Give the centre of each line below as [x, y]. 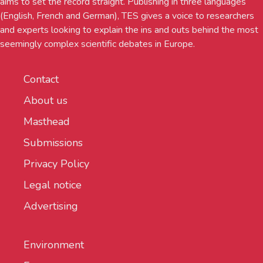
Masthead [47, 122]
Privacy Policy [56, 164]
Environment [54, 245]
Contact [41, 80]
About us [45, 101]
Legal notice [53, 185]
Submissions [53, 143]
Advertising [51, 206]
